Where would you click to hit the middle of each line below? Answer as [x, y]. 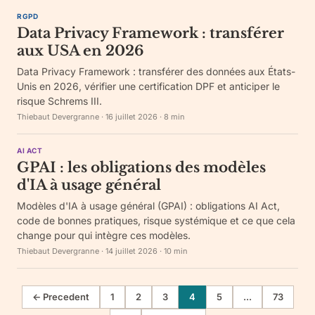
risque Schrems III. [59, 101]
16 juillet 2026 [131, 117]
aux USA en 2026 [80, 51]
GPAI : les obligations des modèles [141, 167]
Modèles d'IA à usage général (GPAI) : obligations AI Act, [148, 206]
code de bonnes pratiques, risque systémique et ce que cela [156, 220]
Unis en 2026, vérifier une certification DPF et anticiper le [148, 86]
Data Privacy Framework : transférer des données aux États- [156, 71]
